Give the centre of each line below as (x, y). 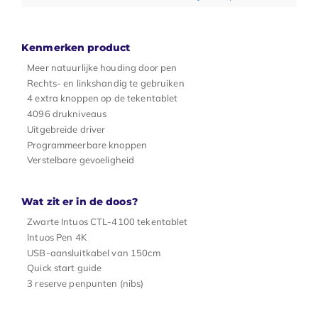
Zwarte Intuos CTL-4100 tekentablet (108, 222)
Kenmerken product (76, 47)
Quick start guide (65, 268)
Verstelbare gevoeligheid (81, 160)
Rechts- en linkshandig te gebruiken (106, 83)
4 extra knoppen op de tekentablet (103, 98)
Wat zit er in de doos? (79, 202)
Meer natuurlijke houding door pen (102, 67)
